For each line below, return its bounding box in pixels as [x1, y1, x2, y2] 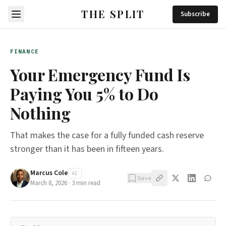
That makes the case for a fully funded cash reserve [10, 129, 204, 142]
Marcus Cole [30, 168, 68, 178]
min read [75, 179, 100, 188]
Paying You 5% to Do [10, 83, 158, 104]
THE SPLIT [81, 7, 145, 21]
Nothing [10, 102, 71, 124]
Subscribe [181, 9, 210, 19]
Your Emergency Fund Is [10, 64, 190, 85]
